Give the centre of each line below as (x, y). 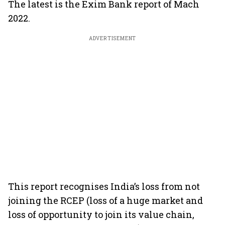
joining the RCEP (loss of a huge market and (105, 200)
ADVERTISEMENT (113, 38)
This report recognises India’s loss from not (104, 186)
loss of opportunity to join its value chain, (101, 214)
